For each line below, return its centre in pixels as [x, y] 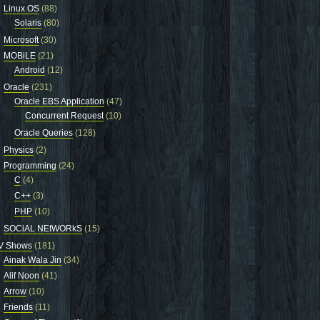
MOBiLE [20, 56]
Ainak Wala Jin [32, 260]
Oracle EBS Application [59, 101]
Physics [19, 150]
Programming [30, 166]
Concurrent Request [64, 116]
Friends [18, 307]
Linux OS [21, 9]
